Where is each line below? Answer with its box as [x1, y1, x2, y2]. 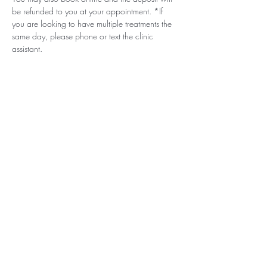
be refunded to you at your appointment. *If [12, 5, 165, 17]
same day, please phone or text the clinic [12, 30, 156, 42]
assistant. [12, 42, 45, 54]
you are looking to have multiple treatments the [12, 17, 174, 29]
